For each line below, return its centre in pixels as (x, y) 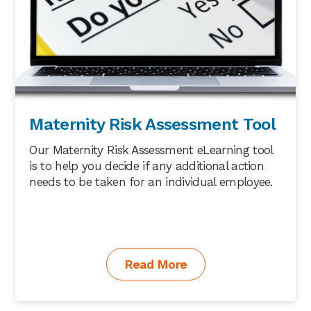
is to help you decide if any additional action (147, 166)
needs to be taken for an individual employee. (151, 182)
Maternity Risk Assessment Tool (152, 124)
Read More (155, 264)
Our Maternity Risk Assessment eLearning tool (151, 150)
